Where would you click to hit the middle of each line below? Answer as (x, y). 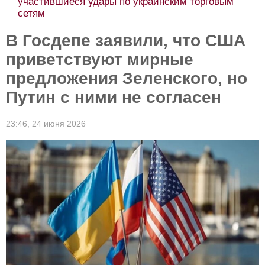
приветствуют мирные (100, 59)
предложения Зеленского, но (127, 78)
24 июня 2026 (59, 124)
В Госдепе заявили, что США (126, 41)
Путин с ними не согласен (114, 97)
